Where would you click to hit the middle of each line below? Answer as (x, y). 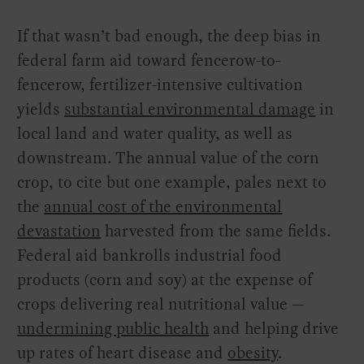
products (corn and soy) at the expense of (165, 279)
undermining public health (113, 328)
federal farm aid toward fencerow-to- (149, 60)
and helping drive (274, 328)
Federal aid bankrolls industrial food (150, 255)
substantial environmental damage (190, 108)
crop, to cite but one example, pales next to (172, 182)
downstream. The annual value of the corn (169, 157)
